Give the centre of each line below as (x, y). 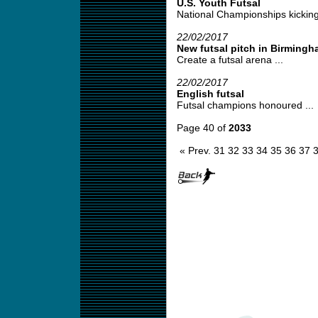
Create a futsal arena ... (230, 60)
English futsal (210, 94)
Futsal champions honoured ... (245, 105)
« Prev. (195, 150)
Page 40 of (202, 128)
